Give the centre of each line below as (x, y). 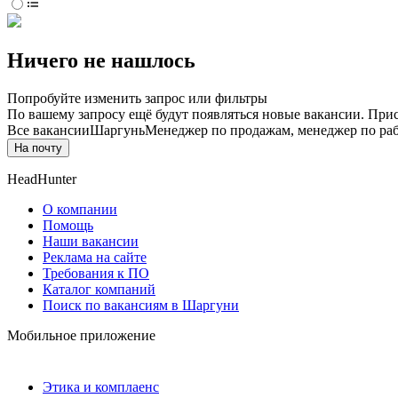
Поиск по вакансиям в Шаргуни (141, 306)
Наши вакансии (91, 242)
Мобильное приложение (81, 336)
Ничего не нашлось (101, 61)
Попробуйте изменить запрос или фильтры (137, 99)
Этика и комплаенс (101, 387)
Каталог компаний (99, 290)
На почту (38, 148)
